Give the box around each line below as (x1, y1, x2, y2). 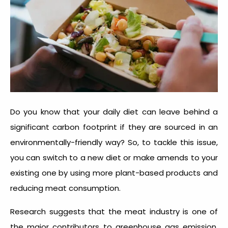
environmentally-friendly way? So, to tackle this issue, (10, 136, 218, 148)
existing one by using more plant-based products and (10, 167, 218, 178)
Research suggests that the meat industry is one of (10, 206, 218, 217)
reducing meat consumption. (10, 182, 121, 193)
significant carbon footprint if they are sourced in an (10, 121, 218, 132)
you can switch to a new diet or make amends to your (10, 152, 218, 163)
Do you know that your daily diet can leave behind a (10, 106, 218, 117)
